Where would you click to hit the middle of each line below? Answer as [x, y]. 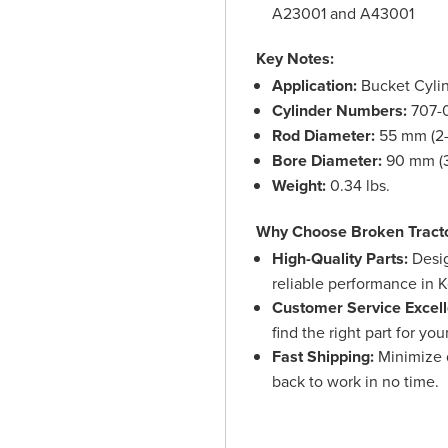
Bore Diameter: [327, 160]
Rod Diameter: [324, 135]
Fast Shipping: [323, 356]
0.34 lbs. [358, 185]
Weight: [299, 185]
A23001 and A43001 [343, 13]
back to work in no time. [356, 381]
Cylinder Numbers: [340, 110]
